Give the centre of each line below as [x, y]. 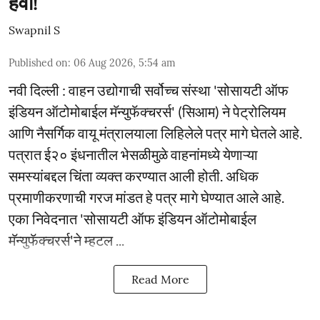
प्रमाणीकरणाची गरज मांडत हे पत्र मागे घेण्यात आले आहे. [146, 197]
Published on [38, 63]
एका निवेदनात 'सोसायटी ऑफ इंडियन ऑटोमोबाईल [132, 219]
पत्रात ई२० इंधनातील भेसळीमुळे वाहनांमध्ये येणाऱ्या [133, 154]
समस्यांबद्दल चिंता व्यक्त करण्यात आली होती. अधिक [134, 176]
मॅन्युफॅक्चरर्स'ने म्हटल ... [66, 240]
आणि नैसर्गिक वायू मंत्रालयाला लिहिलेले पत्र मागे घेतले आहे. [155, 133]
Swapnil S [34, 30]
